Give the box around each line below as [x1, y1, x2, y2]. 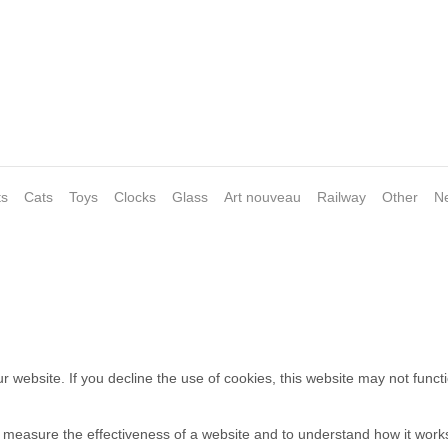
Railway [317, 188, 366, 205]
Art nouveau [224, 188, 301, 205]
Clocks [114, 188, 156, 205]
